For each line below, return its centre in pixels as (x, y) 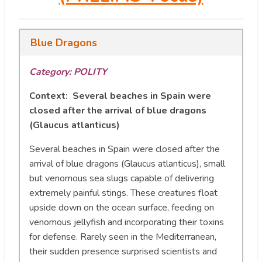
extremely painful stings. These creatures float (123, 193)
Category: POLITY (68, 72)
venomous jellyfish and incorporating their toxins (127, 222)
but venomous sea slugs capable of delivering (122, 178)
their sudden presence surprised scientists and (123, 251)
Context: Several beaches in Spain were (120, 96)
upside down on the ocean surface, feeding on (122, 207)
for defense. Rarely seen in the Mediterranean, (123, 237)
